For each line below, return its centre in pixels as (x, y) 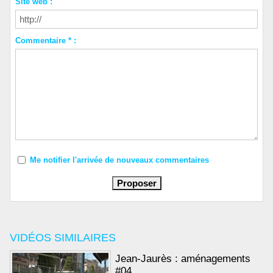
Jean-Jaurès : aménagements (183, 259)
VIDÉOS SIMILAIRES (63, 238)
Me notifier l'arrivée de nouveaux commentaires (119, 160)
